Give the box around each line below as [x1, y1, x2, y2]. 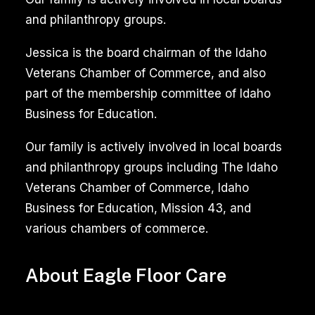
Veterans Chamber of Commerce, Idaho [25, 181, 249, 195]
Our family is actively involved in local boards [25, 140, 282, 154]
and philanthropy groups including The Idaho [25, 160, 278, 174]
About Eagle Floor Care [25, 264, 226, 286]
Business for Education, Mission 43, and [25, 201, 251, 215]
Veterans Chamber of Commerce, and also [25, 66, 266, 80]
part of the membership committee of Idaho [25, 86, 271, 101]
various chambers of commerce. [25, 221, 208, 236]
